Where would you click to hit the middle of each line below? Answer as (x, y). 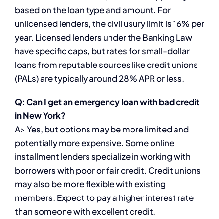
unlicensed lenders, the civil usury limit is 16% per (109, 23)
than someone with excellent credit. (85, 211)
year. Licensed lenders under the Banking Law (103, 37)
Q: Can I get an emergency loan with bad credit (107, 101)
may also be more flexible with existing (90, 184)
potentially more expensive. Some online (94, 142)
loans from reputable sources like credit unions (106, 64)
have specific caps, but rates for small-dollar (102, 51)
